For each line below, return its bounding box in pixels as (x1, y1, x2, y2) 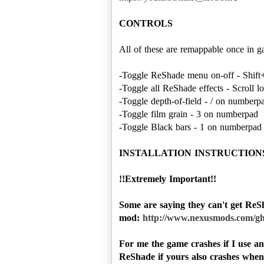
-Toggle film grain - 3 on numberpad (119, 108, 258, 119)
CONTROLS (119, 18, 173, 28)
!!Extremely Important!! (119, 173, 216, 184)
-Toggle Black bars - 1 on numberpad (119, 121, 262, 132)
